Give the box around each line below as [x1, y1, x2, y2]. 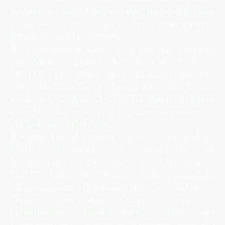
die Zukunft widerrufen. [10, 120, 114, 130]
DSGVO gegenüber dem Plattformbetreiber [10, 70, 215, 80]
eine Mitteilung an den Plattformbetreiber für [10, 107, 215, 118]
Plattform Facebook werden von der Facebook [10, 145, 215, 155]
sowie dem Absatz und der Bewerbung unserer [10, 20, 215, 30]
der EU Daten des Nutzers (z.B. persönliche [10, 170, 215, 180]
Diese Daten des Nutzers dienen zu [10, 195, 215, 205]
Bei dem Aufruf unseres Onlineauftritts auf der [10, 133, 215, 143]
